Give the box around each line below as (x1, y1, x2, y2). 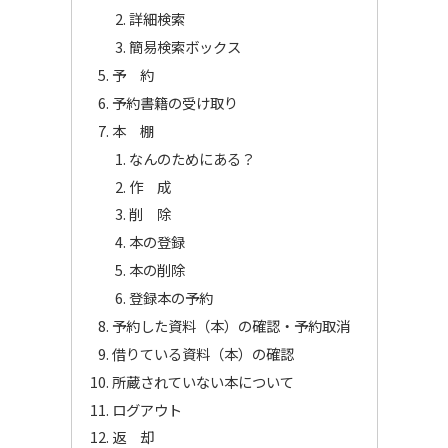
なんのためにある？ (129, 147, 256, 169)
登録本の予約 (129, 287, 214, 309)
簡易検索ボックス (129, 36, 242, 58)
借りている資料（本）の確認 (111, 342, 294, 364)
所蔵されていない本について (111, 370, 294, 392)
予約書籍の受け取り (111, 91, 238, 113)
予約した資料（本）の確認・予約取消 (111, 314, 350, 336)
